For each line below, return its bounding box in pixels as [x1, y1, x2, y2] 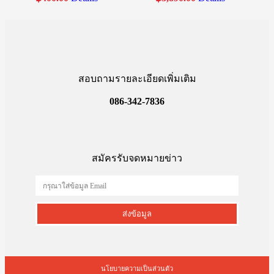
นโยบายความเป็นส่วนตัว [101, 265, 173, 273]
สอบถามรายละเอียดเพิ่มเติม [78, 73, 196, 84]
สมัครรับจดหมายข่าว [92, 153, 182, 164]
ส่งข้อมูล [122, 209, 152, 219]
